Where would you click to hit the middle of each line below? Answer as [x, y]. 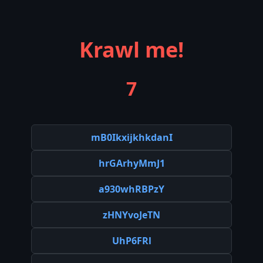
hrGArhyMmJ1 [131, 163]
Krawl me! [131, 50]
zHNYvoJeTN [131, 215]
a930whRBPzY [131, 189]
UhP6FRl [131, 241]
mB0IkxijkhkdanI [131, 137]
